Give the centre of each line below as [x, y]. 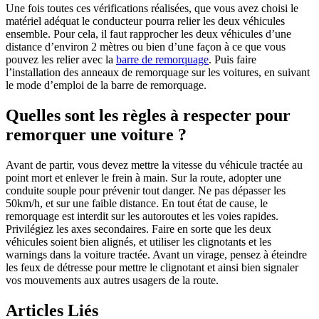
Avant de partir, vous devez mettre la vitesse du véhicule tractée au [154, 165]
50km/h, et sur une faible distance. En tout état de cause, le [137, 204]
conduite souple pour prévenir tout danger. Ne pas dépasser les [146, 191]
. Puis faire [232, 60]
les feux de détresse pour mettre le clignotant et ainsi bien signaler [152, 268]
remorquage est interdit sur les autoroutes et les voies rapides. [142, 216]
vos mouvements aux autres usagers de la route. [112, 281]
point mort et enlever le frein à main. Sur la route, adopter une [143, 178]
